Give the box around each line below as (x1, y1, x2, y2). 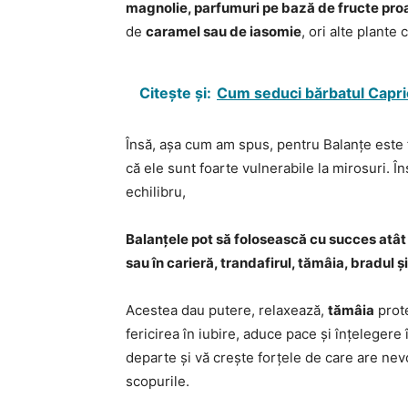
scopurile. (126, 372, 189, 390)
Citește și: (139, 84, 211, 102)
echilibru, (126, 183, 186, 200)
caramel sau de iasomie (146, 23, 301, 40)
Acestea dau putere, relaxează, (126, 301, 328, 319)
